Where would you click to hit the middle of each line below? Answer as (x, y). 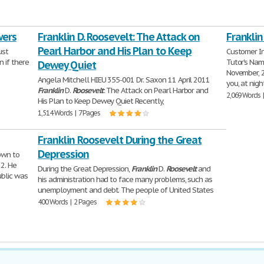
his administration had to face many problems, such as (125, 179)
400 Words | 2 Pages (67, 202)
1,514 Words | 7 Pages (69, 113)
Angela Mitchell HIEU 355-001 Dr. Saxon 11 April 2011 (124, 80)
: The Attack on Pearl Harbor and (156, 90)
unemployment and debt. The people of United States (126, 190)
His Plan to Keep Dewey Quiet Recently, (101, 101)
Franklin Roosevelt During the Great (120, 140)
